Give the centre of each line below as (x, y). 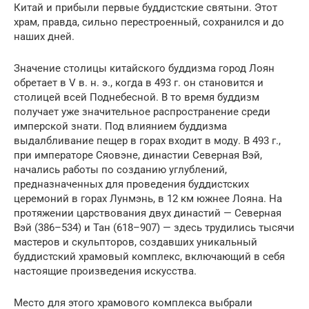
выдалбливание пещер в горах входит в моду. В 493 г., (147, 140)
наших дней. (44, 36)
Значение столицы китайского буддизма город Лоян (144, 68)
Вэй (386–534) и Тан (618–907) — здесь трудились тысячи (154, 227)
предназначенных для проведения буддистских (131, 184)
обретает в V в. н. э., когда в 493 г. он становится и (139, 82)
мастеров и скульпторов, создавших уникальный (136, 242)
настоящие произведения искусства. (105, 271)
